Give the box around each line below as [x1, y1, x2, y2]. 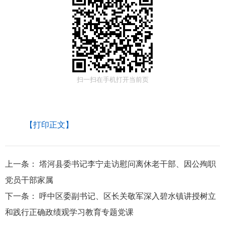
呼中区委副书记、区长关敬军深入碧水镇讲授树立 [39, 192, 216, 201]
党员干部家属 [5, 176, 53, 185]
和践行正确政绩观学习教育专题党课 [5, 208, 134, 217]
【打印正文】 [25, 121, 73, 130]
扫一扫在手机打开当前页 [76, 76, 149, 84]
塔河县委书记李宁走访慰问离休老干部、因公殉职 [39, 160, 216, 169]
